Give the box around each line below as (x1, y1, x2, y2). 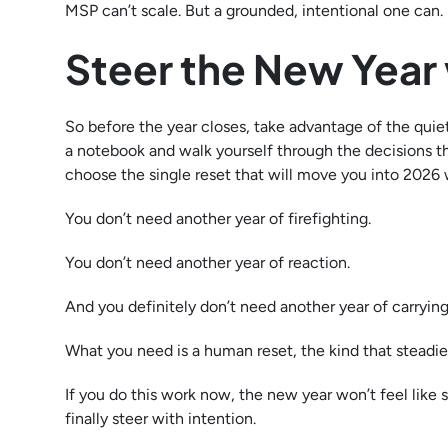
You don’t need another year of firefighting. (64, 208, 371, 228)
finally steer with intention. (64, 408, 256, 428)
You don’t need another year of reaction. (64, 252, 350, 272)
